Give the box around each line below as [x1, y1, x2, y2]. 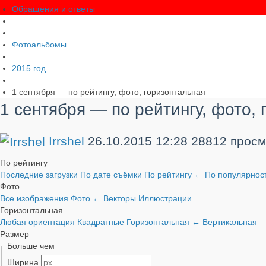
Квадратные [77, 217, 126, 227]
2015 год [12, 64, 46, 74]
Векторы [103, 194, 138, 204]
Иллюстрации [138, 194, 192, 204]
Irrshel [49, 134, 84, 148]
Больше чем [7, 241, 55, 251]
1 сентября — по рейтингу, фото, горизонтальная [12, 87, 205, 97]
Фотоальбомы [12, 40, 66, 50]
